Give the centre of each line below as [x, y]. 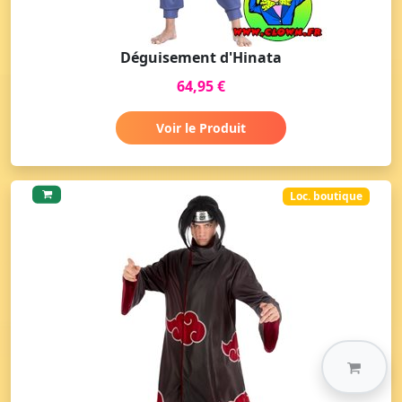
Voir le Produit [201, 127]
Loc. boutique [327, 196]
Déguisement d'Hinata [201, 57]
